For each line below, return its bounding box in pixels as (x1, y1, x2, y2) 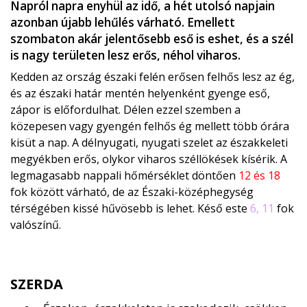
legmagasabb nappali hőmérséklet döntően (10, 168, 238, 184)
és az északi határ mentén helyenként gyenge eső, (10, 86, 270, 101)
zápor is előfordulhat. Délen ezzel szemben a (10, 102, 241, 118)
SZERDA (10, 275, 63, 294)
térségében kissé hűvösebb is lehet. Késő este (10, 201, 250, 217)
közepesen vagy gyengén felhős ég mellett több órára (10, 119, 289, 134)
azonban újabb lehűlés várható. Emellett (10, 14, 235, 31)
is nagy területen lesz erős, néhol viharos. (10, 47, 241, 64)
